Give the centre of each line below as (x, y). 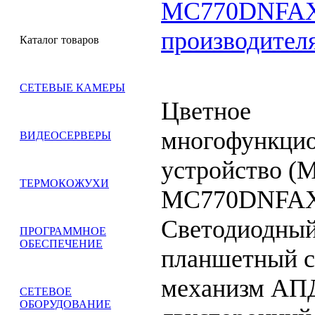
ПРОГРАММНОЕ (63, 231)
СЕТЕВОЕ (46, 291)
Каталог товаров (59, 40)
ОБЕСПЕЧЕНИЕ (61, 244)
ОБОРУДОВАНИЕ (65, 304)
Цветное (206, 111)
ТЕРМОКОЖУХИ (64, 183)
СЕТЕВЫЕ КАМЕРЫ (72, 88)
